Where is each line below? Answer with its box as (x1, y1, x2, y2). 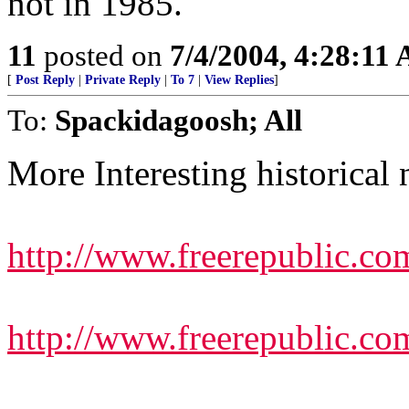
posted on (37, 38, 170, 72)
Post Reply (16, 73, 75, 87)
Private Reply (85, 73, 161, 87)
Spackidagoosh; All (55, 103, 302, 137)
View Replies (204, 73, 274, 87)
